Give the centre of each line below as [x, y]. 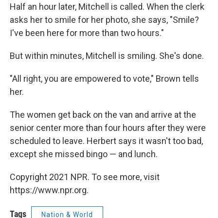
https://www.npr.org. [49, 190]
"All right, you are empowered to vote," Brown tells [104, 79]
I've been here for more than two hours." [87, 33]
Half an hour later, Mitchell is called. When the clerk [107, 7]
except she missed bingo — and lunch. [84, 154]
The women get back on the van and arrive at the [103, 115]
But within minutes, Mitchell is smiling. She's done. [107, 56]
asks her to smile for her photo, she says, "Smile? [104, 20]
